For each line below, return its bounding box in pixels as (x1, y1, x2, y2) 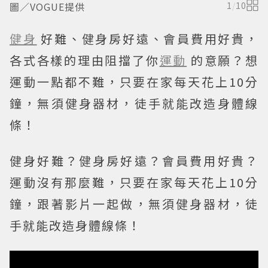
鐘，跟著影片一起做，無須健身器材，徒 (10, 195, 258, 212)
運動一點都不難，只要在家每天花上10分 (10, 73, 258, 90)
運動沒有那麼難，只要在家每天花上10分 (10, 173, 258, 191)
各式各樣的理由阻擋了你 (10, 51, 160, 69)
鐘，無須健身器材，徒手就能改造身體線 (10, 95, 258, 112)
